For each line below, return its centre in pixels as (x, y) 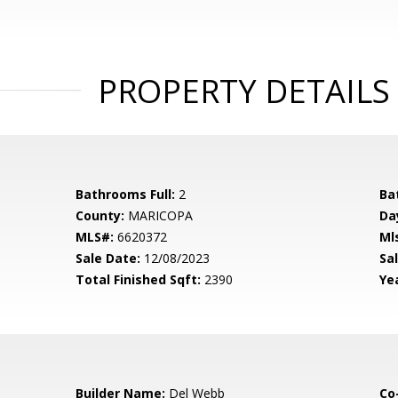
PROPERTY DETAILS (243, 91)
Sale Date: (108, 258)
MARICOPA (159, 215)
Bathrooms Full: (126, 194)
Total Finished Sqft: (139, 279)
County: (100, 215)
